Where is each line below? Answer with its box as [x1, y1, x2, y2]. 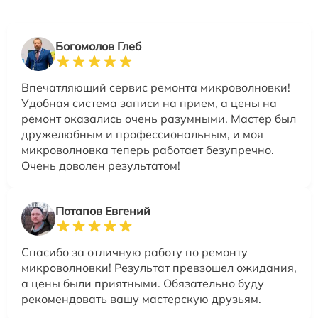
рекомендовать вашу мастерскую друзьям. [21, 291, 261, 306]
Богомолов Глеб [55, 38, 141, 53]
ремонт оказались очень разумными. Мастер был [21, 111, 296, 126]
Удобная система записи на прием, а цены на [21, 95, 277, 110]
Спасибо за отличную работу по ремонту [21, 244, 248, 259]
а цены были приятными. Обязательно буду [21, 275, 264, 290]
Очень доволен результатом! [21, 158, 180, 172]
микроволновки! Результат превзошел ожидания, [21, 260, 297, 275]
